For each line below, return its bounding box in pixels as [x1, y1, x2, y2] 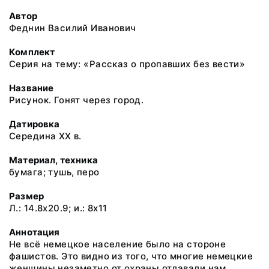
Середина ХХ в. [9, 130, 82, 142]
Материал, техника [9, 154, 98, 166]
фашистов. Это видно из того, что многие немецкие [9, 250, 253, 262]
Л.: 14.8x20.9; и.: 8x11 [9, 202, 107, 214]
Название [9, 82, 54, 94]
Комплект [9, 46, 55, 58]
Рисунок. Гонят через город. [9, 94, 144, 106]
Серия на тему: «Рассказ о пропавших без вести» [9, 58, 246, 70]
